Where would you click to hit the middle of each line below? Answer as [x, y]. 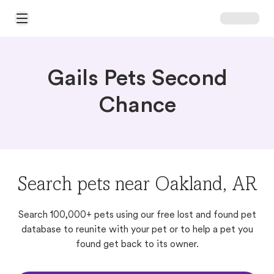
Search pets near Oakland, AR [137, 186]
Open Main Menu [47, 23]
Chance [137, 106]
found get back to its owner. [137, 245]
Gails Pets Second [137, 80]
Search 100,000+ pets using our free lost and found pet [137, 215]
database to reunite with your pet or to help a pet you [137, 230]
